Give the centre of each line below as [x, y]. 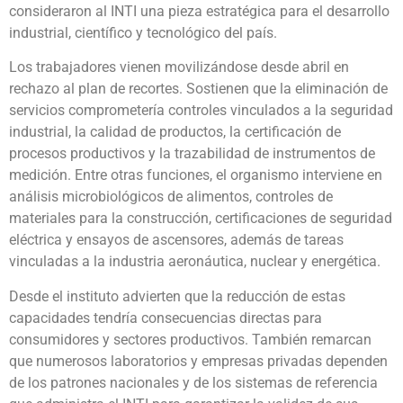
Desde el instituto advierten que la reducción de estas [177, 296]
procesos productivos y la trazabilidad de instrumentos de [192, 154]
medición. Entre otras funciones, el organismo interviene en [196, 175]
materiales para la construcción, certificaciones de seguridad [201, 219]
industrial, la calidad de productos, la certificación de [175, 132]
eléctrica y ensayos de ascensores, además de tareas [176, 240]
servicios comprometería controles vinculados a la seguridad [201, 111]
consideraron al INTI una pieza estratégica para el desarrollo [199, 11]
